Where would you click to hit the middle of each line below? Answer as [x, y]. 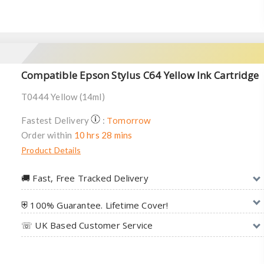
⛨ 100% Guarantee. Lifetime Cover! [95, 205]
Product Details [51, 150]
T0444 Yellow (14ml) [63, 97]
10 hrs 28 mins [103, 135]
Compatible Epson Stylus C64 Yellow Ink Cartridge [140, 75]
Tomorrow [129, 120]
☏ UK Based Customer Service [87, 225]
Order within [48, 135]
